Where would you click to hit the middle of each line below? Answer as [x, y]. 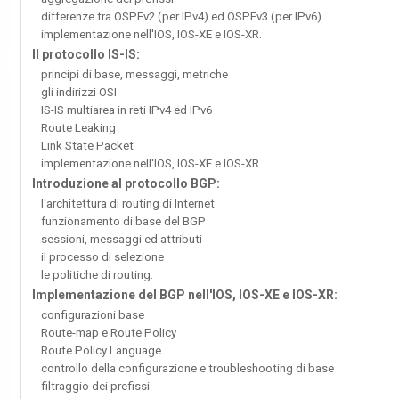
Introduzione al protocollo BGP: [126, 184]
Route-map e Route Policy [108, 333]
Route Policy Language [101, 351]
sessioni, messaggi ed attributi [121, 240]
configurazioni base [92, 315]
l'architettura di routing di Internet [127, 204]
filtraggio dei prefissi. [96, 387]
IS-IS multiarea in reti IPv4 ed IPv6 [126, 110]
